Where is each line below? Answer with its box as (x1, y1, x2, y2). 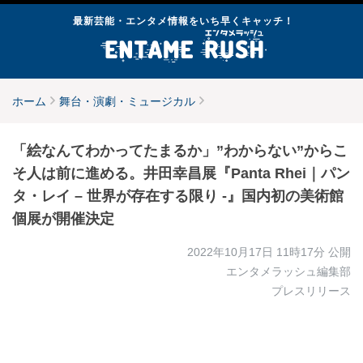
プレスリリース (271, 284, 351, 297)
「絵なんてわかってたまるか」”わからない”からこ (12, 143, 348, 159)
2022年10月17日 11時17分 (187, 246, 325, 258)
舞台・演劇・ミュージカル (59, 95, 195, 108)
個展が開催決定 (12, 211, 114, 227)
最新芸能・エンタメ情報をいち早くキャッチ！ (72, 15, 294, 27)
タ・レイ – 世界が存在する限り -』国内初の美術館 (12, 188, 344, 204)
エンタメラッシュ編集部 (226, 265, 351, 278)
